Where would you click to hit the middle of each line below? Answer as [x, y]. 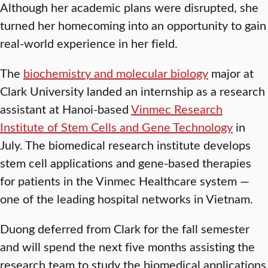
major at [231, 73]
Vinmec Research [177, 109]
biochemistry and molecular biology [116, 73]
